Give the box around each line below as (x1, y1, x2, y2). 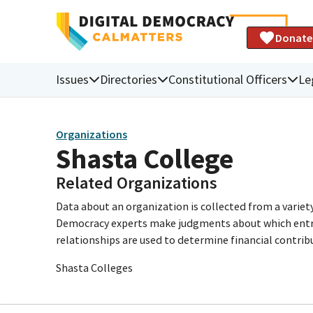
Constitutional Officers (168, 71, 287, 87)
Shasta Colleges (56, 260, 133, 275)
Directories (100, 71, 157, 87)
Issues (56, 71, 89, 87)
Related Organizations (56, 171, 217, 194)
